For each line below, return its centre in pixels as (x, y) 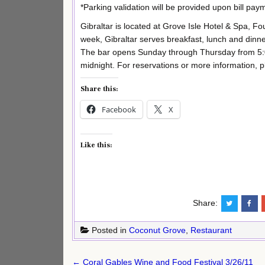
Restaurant (211, 230)
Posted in (109, 230)
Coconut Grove (157, 230)
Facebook (119, 109)
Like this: (96, 145)
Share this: (99, 89)
